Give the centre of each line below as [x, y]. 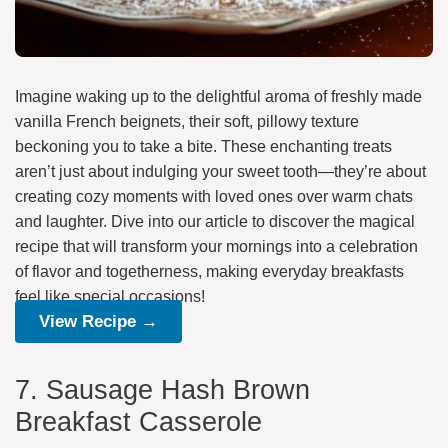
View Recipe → [98, 321]
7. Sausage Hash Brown [162, 389]
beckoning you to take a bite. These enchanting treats [203, 146]
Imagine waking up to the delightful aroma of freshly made [218, 96]
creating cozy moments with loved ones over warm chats [214, 196]
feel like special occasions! [110, 296]
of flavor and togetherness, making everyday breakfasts [209, 271]
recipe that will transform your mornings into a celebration [216, 246]
